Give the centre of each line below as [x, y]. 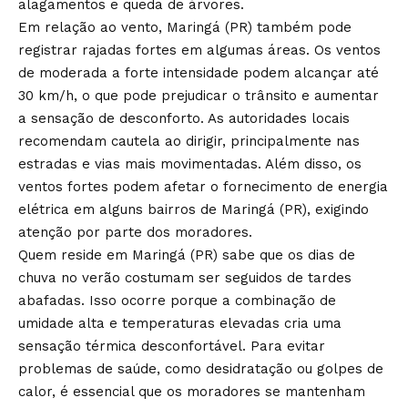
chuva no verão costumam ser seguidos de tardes [185, 277]
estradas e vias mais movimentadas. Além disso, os [190, 163]
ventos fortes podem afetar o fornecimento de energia [203, 186]
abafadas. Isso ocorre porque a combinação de [177, 300]
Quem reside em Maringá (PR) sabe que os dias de [187, 255]
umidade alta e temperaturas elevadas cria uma [180, 323]
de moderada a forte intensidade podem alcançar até [199, 72]
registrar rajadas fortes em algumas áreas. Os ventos [199, 50]
